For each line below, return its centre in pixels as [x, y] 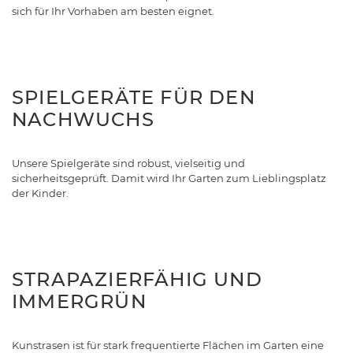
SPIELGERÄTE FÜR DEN [134, 98]
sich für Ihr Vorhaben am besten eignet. [114, 11]
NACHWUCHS [83, 120]
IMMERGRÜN [79, 302]
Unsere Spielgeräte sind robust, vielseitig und [128, 163]
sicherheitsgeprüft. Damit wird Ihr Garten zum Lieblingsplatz [169, 178]
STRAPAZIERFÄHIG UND [137, 280]
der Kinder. [41, 193]
